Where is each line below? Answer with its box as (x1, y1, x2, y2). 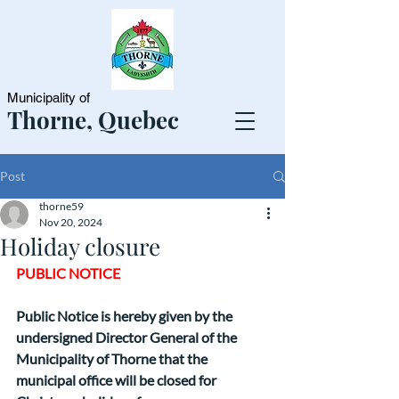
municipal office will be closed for (16, 371, 219, 388)
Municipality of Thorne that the (16, 350, 210, 367)
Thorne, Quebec (7, 104, 179, 135)
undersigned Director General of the (16, 329, 240, 346)
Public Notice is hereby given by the (16, 307, 235, 324)
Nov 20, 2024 (39, 216, 102, 229)
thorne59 (39, 199, 84, 213)
